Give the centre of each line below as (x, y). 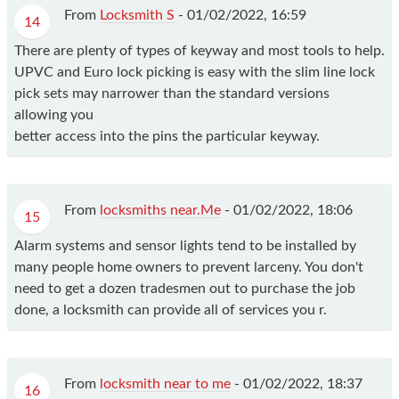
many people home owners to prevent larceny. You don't (189, 268)
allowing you (54, 115)
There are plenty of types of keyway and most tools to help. (199, 51)
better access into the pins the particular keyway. (167, 137)
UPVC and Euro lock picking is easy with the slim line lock (195, 73)
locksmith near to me (165, 384)
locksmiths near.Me (160, 211)
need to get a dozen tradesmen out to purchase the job (185, 289)
